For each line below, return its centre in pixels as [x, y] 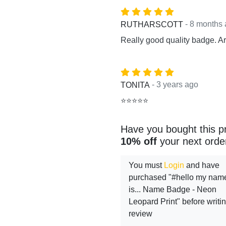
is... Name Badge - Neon [173, 190]
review [140, 214]
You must [146, 165]
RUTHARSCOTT [152, 24]
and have [202, 165]
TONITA [135, 85]
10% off [139, 142]
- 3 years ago [175, 85]
